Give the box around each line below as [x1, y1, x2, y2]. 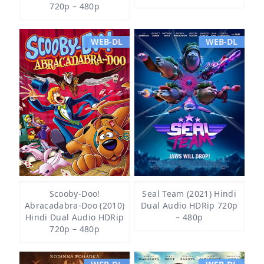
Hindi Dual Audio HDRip [25, 212, 124, 223]
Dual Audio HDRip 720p [141, 200, 238, 211]
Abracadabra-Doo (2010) [24, 200, 125, 211]
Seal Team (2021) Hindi [142, 188, 237, 199]
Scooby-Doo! [49, 188, 100, 199]
